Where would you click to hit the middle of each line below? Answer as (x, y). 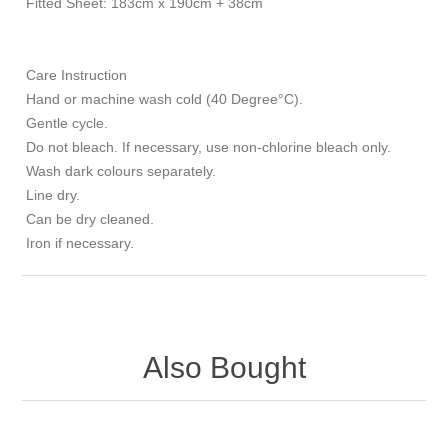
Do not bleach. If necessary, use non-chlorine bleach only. (209, 147)
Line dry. (53, 195)
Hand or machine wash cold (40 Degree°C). (163, 99)
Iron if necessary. (78, 243)
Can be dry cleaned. (90, 219)
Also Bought (224, 367)
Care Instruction (75, 75)
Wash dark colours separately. (119, 171)
